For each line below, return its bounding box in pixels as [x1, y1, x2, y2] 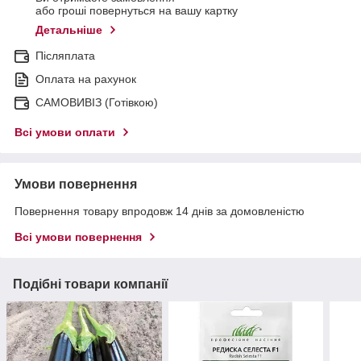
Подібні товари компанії [13, 277, 168, 292]
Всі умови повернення [15, 230, 142, 244]
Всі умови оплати [15, 126, 115, 139]
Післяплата [35, 49, 95, 63]
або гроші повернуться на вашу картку [35, 4, 238, 18]
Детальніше [35, 23, 102, 37]
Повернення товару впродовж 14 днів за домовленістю [15, 205, 305, 218]
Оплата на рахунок [35, 73, 136, 86]
